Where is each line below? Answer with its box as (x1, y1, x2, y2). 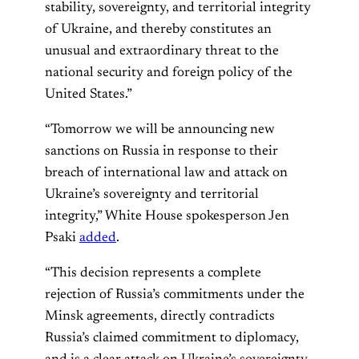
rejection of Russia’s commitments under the (45, 288, 305, 303)
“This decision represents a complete (45, 266, 261, 281)
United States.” (45, 87, 132, 102)
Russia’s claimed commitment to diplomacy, (45, 331, 299, 346)
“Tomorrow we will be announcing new (45, 123, 275, 138)
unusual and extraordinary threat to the (45, 43, 279, 58)
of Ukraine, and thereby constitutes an (45, 22, 272, 37)
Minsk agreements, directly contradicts (45, 309, 275, 325)
